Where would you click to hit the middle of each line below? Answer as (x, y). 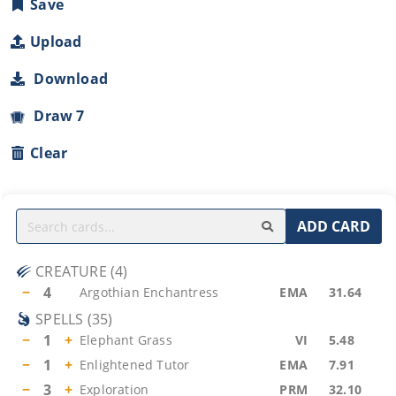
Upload (56, 42)
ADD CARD (334, 226)
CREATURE (71, 271)
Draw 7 (56, 116)
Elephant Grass (126, 340)
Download (67, 79)
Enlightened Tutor (135, 365)
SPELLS (60, 319)
